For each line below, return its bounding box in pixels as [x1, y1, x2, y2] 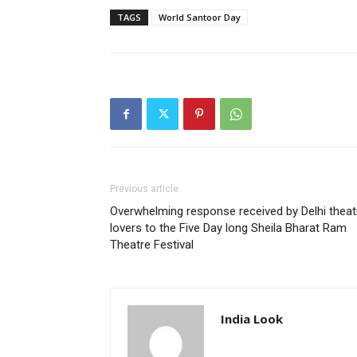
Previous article [110, 182, 178, 194]
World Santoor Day [159, 10, 241, 23]
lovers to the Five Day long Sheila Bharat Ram [110, 220, 347, 235]
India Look [221, 310, 283, 327]
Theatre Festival [110, 237, 194, 252]
